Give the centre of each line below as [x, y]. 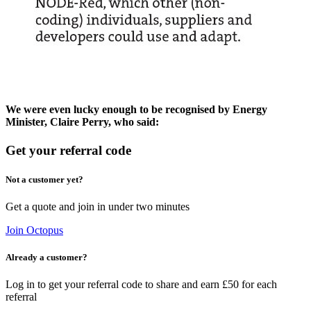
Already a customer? [47, 257]
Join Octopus [34, 230]
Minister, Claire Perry [57, 122]
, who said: [134, 122]
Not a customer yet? [44, 179]
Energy [250, 110]
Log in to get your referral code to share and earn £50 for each [141, 285]
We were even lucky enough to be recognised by [119, 110]
